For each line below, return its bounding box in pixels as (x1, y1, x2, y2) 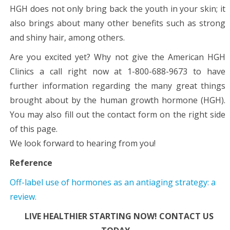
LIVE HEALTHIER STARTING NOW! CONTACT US (24, 210, 214, 222)
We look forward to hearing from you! (10, 137, 156, 149)
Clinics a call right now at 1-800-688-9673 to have (10, 65, 225, 77)
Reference (10, 157, 52, 168)
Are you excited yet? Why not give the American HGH (10, 51, 225, 63)
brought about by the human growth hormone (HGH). (10, 94, 225, 106)
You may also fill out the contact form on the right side (10, 108, 225, 120)
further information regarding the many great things (10, 80, 225, 91)
